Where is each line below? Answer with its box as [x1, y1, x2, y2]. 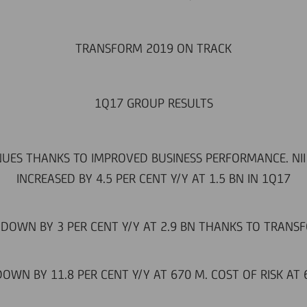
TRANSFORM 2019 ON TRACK [75, 40, 232, 56]
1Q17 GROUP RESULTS [94, 95, 213, 110]
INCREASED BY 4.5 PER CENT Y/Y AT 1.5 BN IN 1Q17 [16, 171, 291, 186]
